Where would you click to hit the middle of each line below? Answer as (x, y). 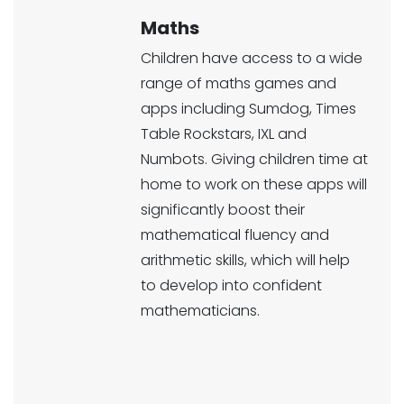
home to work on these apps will (254, 184)
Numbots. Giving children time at (254, 159)
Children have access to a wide (252, 58)
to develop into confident (231, 285)
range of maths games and (239, 83)
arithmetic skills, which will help (245, 260)
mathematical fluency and (235, 235)
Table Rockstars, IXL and (224, 134)
